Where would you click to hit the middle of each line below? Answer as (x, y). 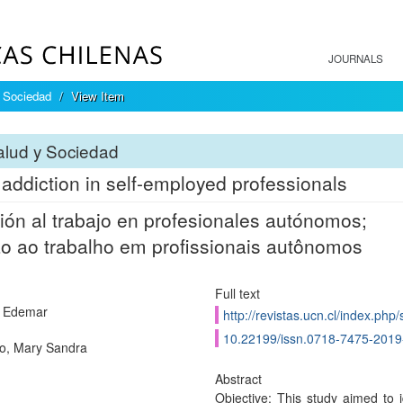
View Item (98, 96)
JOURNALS (356, 58)
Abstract (238, 379)
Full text (237, 293)
